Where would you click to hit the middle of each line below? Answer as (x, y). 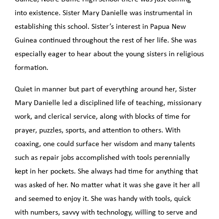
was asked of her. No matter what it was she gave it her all (107, 186)
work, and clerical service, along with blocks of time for (103, 117)
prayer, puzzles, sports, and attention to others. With (98, 131)
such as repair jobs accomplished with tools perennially (102, 158)
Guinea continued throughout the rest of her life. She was (106, 41)
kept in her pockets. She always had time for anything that (106, 172)
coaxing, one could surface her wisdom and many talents (105, 144)
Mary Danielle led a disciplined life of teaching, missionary (108, 103)
